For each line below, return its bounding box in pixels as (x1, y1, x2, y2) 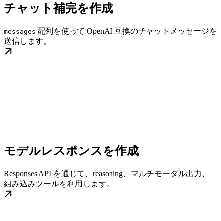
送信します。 (4, 37, 51, 45)
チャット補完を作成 (4, 1, 113, 15)
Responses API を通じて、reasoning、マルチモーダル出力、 (4, 169, 210, 178)
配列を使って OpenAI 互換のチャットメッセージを (36, 26, 217, 35)
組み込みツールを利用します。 (4, 180, 114, 188)
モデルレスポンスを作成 (4, 145, 139, 158)
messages (4, 27, 36, 35)
